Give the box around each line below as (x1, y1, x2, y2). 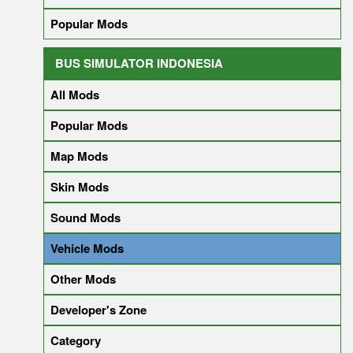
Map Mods (50, 147, 108, 165)
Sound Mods (50, 208, 121, 226)
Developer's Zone (50, 300, 147, 318)
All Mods (50, 85, 99, 103)
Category (50, 331, 101, 349)
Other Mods (50, 269, 116, 288)
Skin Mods (50, 177, 109, 195)
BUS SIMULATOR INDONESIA (55, 54, 223, 72)
